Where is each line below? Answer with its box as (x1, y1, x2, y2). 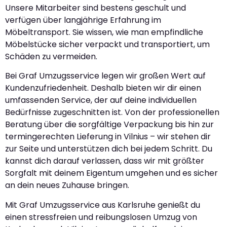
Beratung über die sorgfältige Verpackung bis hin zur (5, 119, 214, 131)
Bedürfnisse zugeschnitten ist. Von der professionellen (5, 106, 219, 119)
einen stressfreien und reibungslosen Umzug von (5, 211, 197, 223)
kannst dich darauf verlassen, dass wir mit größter (5, 155, 204, 167)
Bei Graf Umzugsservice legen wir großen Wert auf (5, 70, 206, 82)
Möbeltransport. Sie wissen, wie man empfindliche (5, 26, 203, 38)
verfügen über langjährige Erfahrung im (5, 14, 161, 26)
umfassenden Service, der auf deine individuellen (5, 94, 197, 106)
